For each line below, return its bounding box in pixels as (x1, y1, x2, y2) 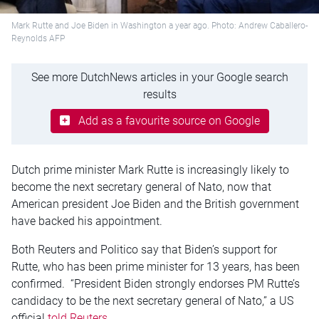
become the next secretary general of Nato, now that (11, 179, 271, 194)
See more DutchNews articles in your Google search (31, 70, 288, 84)
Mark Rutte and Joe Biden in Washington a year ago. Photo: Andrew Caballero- (11, 21, 308, 31)
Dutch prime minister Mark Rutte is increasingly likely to (11, 162, 289, 177)
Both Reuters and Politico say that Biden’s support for (11, 242, 277, 256)
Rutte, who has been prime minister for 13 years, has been (11, 259, 300, 273)
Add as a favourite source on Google (78, 113, 260, 127)
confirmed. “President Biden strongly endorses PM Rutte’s (11, 276, 300, 291)
